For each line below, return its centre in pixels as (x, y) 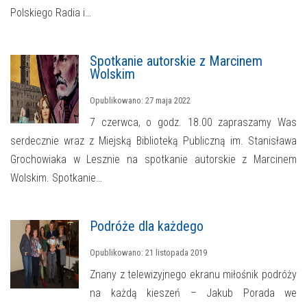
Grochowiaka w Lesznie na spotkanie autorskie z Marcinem (153, 159)
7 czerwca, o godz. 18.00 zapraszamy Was (193, 122)
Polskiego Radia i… (51, 12)
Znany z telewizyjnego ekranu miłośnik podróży (193, 274)
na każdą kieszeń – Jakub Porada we (193, 293)
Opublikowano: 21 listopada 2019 (148, 252)
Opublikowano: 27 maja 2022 (140, 100)
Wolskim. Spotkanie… (56, 177)
